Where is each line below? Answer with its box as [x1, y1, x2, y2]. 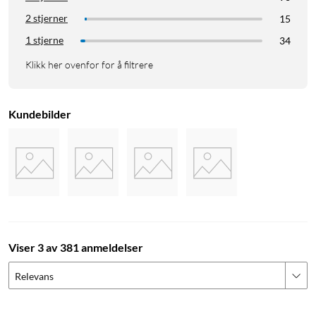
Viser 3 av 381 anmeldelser [8, 241, 143, 255]
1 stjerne [25, 34, 63, 47]
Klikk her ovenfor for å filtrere [25, 59, 153, 71]
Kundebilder [8, 107, 71, 121]
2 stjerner [25, 12, 68, 25]
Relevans [15, 270, 54, 283]
